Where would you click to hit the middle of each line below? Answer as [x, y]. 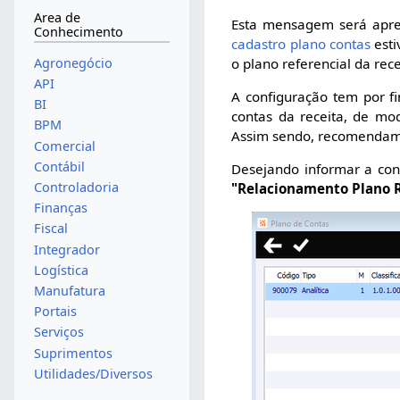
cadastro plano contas [301, 43]
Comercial [64, 146]
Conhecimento [78, 32]
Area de [57, 18]
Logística [61, 270]
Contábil [59, 166]
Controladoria [76, 187]
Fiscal [50, 229]
